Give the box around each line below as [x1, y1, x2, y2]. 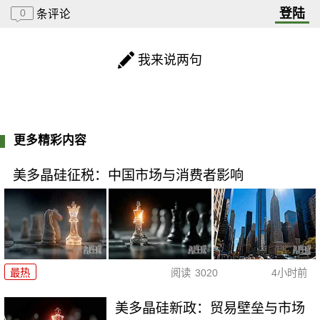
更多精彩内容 [14, 133, 87, 147]
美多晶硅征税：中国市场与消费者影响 [12, 168, 244, 184]
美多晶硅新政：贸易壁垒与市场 [115, 300, 306, 316]
